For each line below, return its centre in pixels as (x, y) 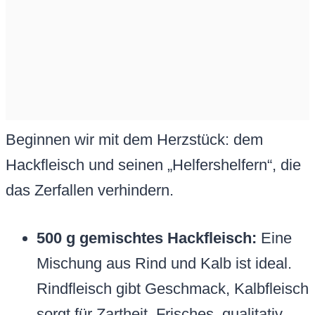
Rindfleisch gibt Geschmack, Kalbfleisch (173, 289)
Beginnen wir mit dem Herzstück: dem (134, 140)
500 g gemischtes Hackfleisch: (147, 238)
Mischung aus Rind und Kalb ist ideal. (164, 264)
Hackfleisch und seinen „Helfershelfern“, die (153, 165)
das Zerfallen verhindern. (90, 191)
